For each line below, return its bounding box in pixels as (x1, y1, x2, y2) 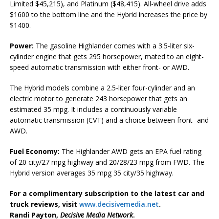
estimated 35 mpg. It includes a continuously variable (10, 105, 177, 114)
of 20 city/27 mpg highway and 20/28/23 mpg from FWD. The (10, 157, 204, 167)
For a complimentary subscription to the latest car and (10, 189, 204, 198)
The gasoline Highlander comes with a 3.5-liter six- (34, 41, 195, 51)
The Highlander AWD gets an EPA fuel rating (60, 147, 201, 156)
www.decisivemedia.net (79, 199, 159, 209)
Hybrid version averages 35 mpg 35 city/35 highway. (10, 168, 174, 178)
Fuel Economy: (10, 147, 60, 156)
